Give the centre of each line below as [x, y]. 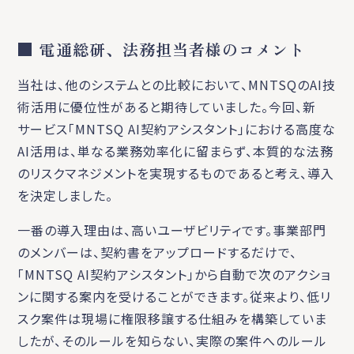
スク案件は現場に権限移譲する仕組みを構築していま [173, 318]
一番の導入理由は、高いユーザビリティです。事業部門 [172, 230]
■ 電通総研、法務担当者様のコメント [162, 49]
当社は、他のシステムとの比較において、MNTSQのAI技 [177, 84]
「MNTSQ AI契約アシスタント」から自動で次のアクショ [175, 274]
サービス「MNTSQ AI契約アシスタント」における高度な [177, 128]
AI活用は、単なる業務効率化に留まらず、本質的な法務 [176, 151]
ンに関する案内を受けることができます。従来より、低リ [175, 296]
